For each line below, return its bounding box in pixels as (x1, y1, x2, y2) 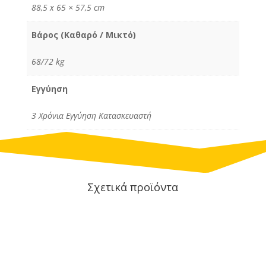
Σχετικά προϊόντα (87, 179, 179, 194)
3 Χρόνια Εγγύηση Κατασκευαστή (31, 110, 151, 122)
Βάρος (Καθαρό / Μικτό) (31, 29, 136, 41)
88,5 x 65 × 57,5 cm (31, 2, 104, 14)
